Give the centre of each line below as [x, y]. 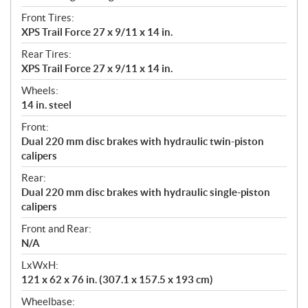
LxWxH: [40, 265]
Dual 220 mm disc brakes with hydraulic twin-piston [143, 142]
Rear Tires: [46, 54]
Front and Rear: [56, 229]
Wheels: [40, 91]
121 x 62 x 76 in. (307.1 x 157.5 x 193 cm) [117, 280]
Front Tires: [48, 18]
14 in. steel [46, 105]
